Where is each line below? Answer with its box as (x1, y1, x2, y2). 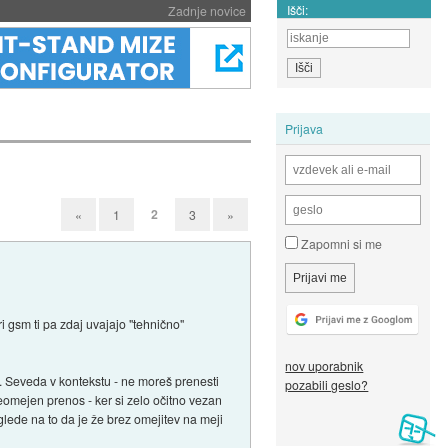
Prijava (285, 119, 324, 137)
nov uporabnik (285, 357, 364, 375)
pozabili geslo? (285, 376, 369, 394)
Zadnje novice (167, 2, 246, 19)
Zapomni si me (298, 235, 383, 253)
